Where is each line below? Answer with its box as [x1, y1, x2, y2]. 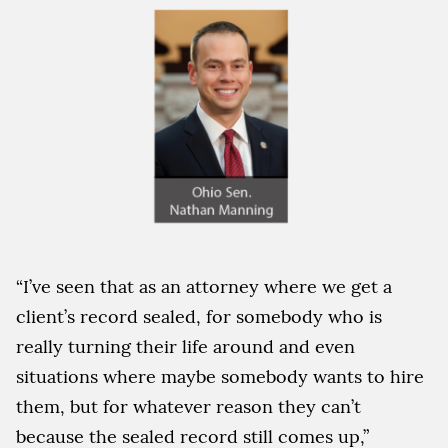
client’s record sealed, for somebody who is [16, 305, 382, 329]
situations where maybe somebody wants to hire [16, 365, 424, 389]
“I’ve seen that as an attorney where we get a [16, 275, 392, 299]
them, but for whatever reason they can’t [16, 395, 361, 419]
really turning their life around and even [16, 335, 355, 359]
